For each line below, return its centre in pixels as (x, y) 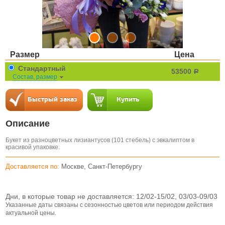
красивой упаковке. (33, 147)
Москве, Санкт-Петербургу (102, 166)
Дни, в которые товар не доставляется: (71, 196)
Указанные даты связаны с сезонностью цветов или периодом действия (109, 204)
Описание (28, 123)
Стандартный (41, 68)
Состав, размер (35, 77)
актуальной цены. (31, 212)
